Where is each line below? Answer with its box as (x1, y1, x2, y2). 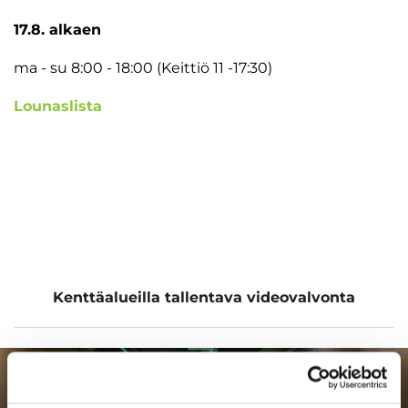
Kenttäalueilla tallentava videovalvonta (53, 288, 355, 306)
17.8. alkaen (14, 20, 101, 38)
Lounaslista (14, 97, 102, 115)
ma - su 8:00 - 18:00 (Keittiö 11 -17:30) (14, 58, 272, 76)
